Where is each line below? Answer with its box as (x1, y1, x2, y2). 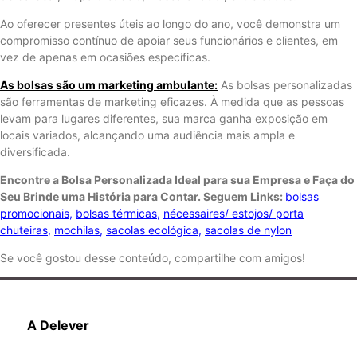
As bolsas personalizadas (218, 78, 352, 92)
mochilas (54, 223, 100, 237)
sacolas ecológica (106, 223, 198, 237)
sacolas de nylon (205, 223, 292, 237)
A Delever (27, 317, 89, 333)
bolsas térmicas (76, 206, 157, 220)
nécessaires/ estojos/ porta (163, 206, 304, 220)
